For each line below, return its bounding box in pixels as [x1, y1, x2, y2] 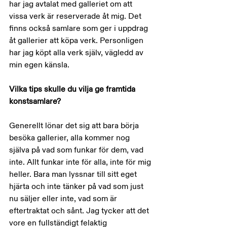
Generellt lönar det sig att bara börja [9, 121, 141, 131]
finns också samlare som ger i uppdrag [9, 23, 150, 33]
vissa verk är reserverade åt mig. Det [9, 11, 143, 21]
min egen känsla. [9, 60, 69, 70]
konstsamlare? [9, 96, 61, 106]
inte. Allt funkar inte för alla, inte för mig [9, 157, 153, 167]
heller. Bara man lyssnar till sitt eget [9, 169, 139, 179]
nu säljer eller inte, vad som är [9, 194, 119, 204]
